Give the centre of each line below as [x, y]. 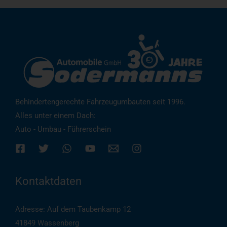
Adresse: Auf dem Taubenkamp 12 [73, 209]
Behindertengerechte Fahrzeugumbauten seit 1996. [100, 102]
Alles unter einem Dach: [55, 115]
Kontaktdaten [48, 181]
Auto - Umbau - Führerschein [63, 129]
